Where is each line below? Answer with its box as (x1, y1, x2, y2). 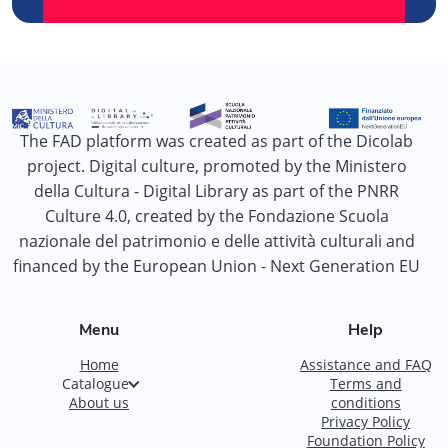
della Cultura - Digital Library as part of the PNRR (34, 179, 399, 202)
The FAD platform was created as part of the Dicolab (20, 129, 413, 152)
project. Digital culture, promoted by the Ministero (26, 154, 407, 177)
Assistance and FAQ (299, 354, 432, 374)
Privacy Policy (321, 411, 411, 431)
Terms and (329, 373, 402, 393)
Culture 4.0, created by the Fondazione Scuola (44, 204, 389, 227)
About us (69, 392, 129, 412)
